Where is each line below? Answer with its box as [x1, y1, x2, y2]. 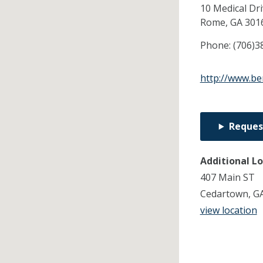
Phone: [200, 39, 233, 52]
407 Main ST [200, 171, 255, 184]
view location [200, 204, 257, 217]
